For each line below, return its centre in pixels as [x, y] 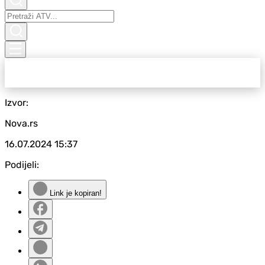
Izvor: [17, 103]
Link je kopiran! [75, 193]
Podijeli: [22, 165]
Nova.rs [21, 123]
